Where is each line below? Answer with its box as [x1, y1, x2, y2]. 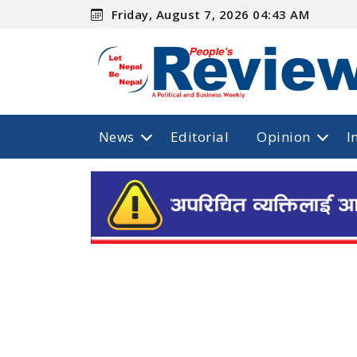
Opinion [257, 127, 311, 146]
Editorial [170, 127, 229, 146]
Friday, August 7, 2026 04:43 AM [108, 6, 310, 22]
